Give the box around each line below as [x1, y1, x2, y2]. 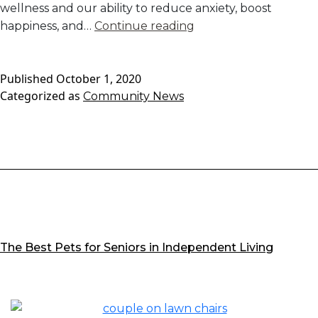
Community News [83, 89, 184, 104]
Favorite [194, 36, 240, 50]
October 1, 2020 [56, 71, 141, 87]
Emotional [194, 54, 252, 68]
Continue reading [94, 19, 194, 33]
